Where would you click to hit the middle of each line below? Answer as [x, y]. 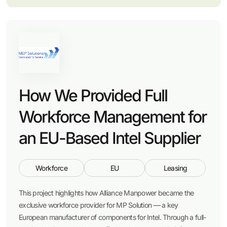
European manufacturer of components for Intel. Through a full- [112, 217]
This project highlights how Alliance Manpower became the [106, 193]
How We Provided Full [93, 96]
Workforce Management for [112, 117]
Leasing [175, 168]
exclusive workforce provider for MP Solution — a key [99, 205]
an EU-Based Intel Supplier [109, 138]
